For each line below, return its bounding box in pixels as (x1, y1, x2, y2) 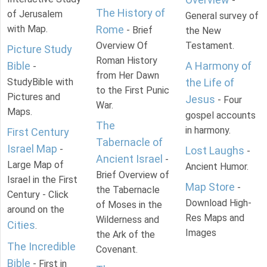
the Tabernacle (96, 184, 160, 195)
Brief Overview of (96, 169, 170, 181)
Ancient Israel (96, 152, 163, 165)
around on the (7, 203, 64, 215)
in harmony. (185, 124, 231, 136)
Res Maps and (185, 212, 244, 223)
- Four (215, 94, 242, 105)
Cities (7, 218, 35, 231)
